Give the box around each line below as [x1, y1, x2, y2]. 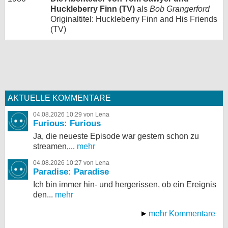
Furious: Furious [33, 119, 101, 129]
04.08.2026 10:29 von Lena [33, 111, 109, 119]
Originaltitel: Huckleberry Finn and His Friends [50, 15, 217, 24]
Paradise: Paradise [33, 167, 109, 177]
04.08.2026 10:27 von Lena [33, 159, 109, 167]
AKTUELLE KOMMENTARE [8, 94, 111, 103]
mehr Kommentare [149, 209, 215, 218]
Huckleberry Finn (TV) [50, 5, 135, 14]
